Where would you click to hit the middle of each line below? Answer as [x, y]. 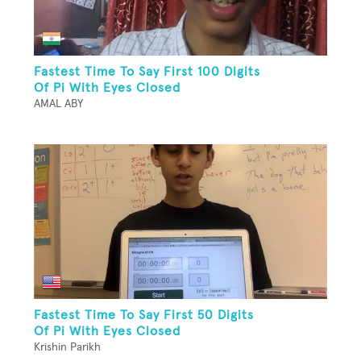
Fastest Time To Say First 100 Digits [147, 72]
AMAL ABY [58, 104]
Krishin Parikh [67, 348]
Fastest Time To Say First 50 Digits [144, 315]
